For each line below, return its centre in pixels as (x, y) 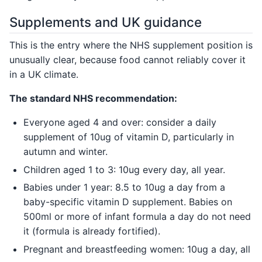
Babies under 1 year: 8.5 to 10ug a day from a (124, 187)
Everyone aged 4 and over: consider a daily (120, 122)
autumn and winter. (65, 151)
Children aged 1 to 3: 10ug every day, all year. (124, 169)
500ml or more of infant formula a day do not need (137, 217)
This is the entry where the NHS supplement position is (131, 45)
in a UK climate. (44, 74)
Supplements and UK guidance (106, 22)
